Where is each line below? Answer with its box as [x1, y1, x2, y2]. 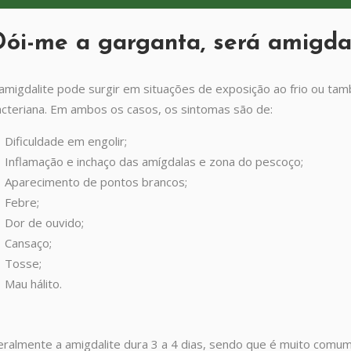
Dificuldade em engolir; [5, 133, 127, 149]
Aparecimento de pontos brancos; [5, 174, 187, 190]
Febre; [5, 194, 39, 210]
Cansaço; [5, 235, 52, 251]
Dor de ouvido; [5, 215, 84, 230]
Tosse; [5, 255, 42, 271]
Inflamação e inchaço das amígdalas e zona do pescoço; [5, 154, 303, 169]
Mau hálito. [5, 276, 62, 291]
